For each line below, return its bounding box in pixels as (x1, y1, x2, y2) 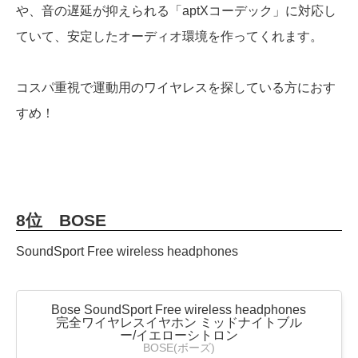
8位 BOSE (16, 211, 106, 230)
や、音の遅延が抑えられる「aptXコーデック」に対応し (16, 4, 336, 18)
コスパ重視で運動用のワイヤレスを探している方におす (16, 81, 336, 95)
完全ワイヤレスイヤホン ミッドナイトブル (55, 316, 302, 330)
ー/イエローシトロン (119, 328, 238, 343)
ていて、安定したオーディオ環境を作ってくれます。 (16, 30, 323, 44)
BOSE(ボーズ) (142, 341, 215, 355)
